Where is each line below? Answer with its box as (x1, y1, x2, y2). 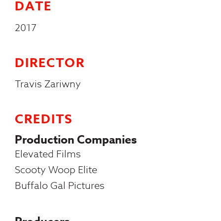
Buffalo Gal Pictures (15, 178, 105, 193)
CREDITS (15, 110, 73, 128)
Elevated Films (15, 147, 81, 161)
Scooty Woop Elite (15, 162, 97, 177)
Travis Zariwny (15, 77, 81, 91)
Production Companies (15, 131, 137, 148)
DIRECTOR (15, 54, 85, 72)
